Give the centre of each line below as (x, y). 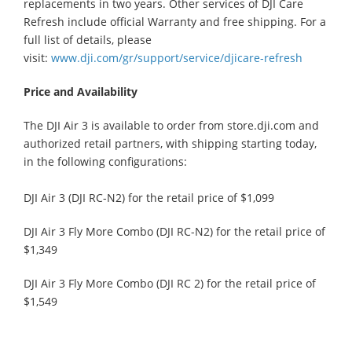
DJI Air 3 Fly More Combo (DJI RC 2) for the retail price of (170, 283)
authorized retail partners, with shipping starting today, (170, 143)
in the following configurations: (105, 161)
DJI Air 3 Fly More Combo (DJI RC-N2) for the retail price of (174, 231)
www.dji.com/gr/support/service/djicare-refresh (177, 57)
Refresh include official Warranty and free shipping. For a (175, 21)
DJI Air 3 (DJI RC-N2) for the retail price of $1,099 (149, 197)
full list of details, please (88, 39)
